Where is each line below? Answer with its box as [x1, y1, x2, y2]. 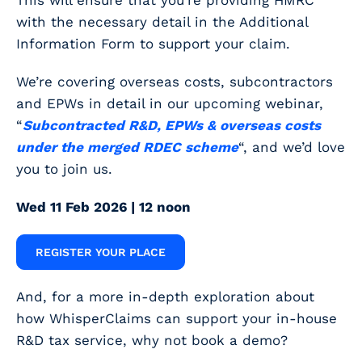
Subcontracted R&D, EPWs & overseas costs [23, 117, 321, 134]
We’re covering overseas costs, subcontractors [16, 74, 333, 90]
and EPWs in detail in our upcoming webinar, [16, 95, 323, 112]
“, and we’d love [238, 139, 345, 156]
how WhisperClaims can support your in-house [16, 310, 337, 327]
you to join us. [16, 161, 112, 178]
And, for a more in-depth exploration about [16, 288, 314, 305]
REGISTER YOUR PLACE [36, 246, 166, 259]
